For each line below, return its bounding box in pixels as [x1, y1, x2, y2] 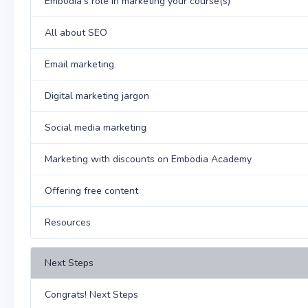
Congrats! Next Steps [45, 288, 138, 301]
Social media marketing [45, 121, 146, 134]
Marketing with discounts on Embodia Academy [45, 153, 252, 166]
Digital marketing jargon [45, 89, 149, 102]
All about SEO [45, 26, 107, 39]
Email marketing [45, 58, 114, 71]
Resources [45, 216, 91, 229]
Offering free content [45, 184, 138, 197]
